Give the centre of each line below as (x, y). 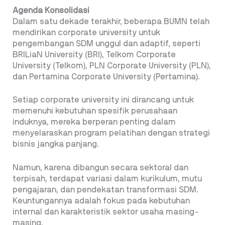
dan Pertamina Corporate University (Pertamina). (106, 77)
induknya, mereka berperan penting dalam (94, 122)
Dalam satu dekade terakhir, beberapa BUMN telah (111, 21)
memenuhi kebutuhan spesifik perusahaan (95, 111)
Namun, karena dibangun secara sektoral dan (100, 167)
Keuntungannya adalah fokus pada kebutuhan (101, 201)
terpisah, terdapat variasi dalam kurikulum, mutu (107, 179)
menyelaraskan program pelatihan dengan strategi (111, 133)
